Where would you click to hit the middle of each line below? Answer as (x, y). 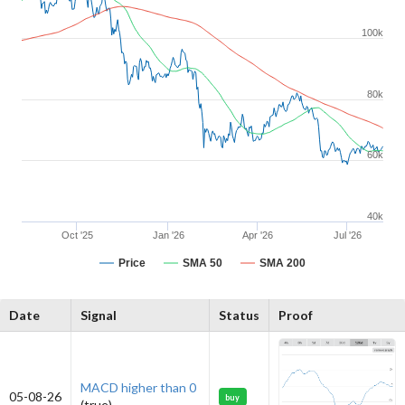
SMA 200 (283, 263)
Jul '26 (347, 235)
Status (239, 315)
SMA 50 (202, 263)
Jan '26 (168, 235)
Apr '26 (257, 235)
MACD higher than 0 (138, 387)
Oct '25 (77, 235)
